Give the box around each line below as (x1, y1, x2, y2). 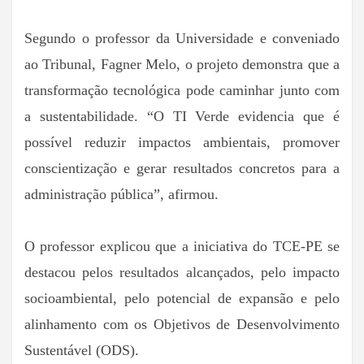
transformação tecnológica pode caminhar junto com (24, 82, 340, 99)
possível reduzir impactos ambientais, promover (24, 134, 340, 151)
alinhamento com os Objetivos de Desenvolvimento (24, 316, 340, 333)
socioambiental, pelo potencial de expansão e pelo (24, 290, 340, 307)
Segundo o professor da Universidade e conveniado (24, 30, 340, 47)
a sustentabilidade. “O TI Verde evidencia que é (24, 108, 340, 125)
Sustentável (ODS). (24, 342, 139, 359)
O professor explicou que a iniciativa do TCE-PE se (24, 238, 340, 255)
